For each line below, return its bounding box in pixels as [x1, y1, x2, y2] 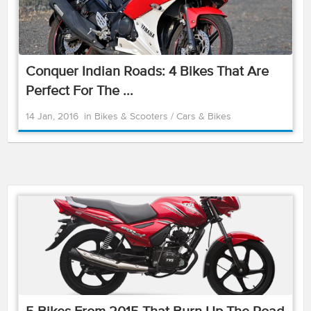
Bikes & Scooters [94, 112, 171, 121]
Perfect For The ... [26, 84, 133, 99]
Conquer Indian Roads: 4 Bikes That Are [26, 65, 269, 79]
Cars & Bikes [176, 112, 231, 121]
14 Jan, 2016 [26, 112, 78, 121]
